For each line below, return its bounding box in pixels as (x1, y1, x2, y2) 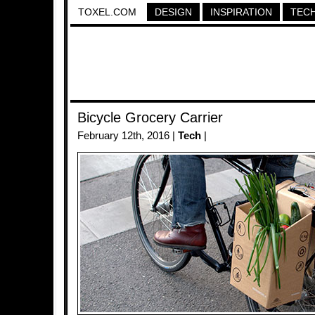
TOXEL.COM (78, 6, 136, 18)
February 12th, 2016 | (77, 130, 178, 141)
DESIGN (155, 6, 192, 18)
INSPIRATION (210, 6, 272, 18)
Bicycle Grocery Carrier (77, 110, 223, 125)
